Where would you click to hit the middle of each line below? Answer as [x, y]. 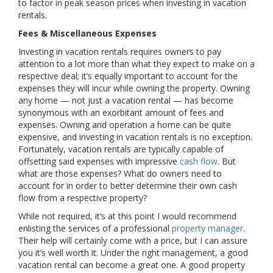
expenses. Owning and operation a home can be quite [125, 125]
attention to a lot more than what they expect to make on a [136, 64]
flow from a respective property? [83, 198]
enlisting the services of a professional [95, 229]
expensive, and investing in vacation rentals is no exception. [135, 137]
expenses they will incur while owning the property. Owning [134, 88]
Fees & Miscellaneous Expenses [87, 34]
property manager [207, 229]
